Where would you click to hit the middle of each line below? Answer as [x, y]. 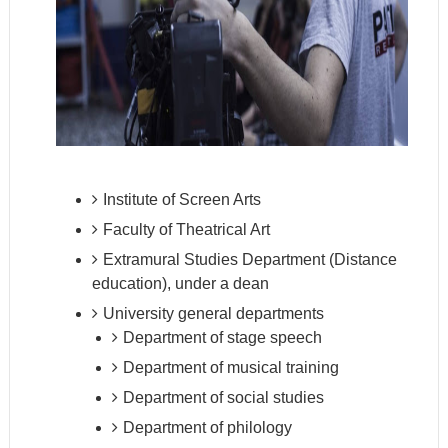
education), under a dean [180, 284]
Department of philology [207, 428]
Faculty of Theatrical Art [186, 230]
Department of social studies [223, 398]
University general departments [213, 314]
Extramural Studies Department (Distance [249, 260]
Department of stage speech [222, 338]
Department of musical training [230, 368]
